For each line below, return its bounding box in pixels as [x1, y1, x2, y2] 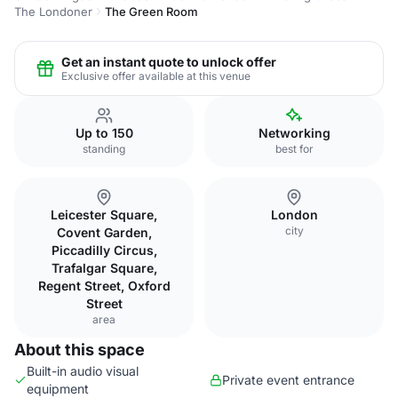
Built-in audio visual [27, 363, 139, 378]
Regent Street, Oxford [37, 278, 171, 293]
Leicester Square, [51, 207, 157, 222]
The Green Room [105, 4, 198, 19]
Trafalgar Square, [51, 260, 157, 275]
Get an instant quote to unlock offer [61, 53, 276, 69]
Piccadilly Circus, [51, 243, 157, 258]
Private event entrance [222, 372, 354, 387]
